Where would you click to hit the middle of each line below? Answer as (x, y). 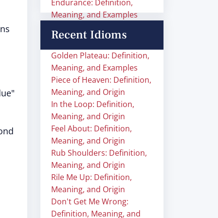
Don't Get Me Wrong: (90, 201)
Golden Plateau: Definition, (100, 55)
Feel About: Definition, (91, 128)
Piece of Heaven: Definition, (101, 80)
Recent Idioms (89, 35)
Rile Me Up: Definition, (91, 177)
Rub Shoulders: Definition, (99, 153)
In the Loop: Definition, (93, 104)
